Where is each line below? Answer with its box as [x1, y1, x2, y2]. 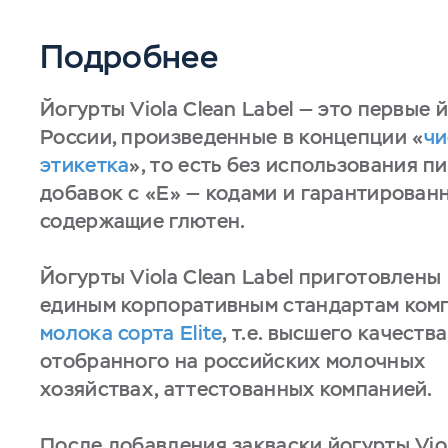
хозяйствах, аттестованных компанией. [40, 376, 433, 402]
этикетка [40, 152, 130, 178]
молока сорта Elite [40, 320, 223, 346]
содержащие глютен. [40, 208, 246, 234]
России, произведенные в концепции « [40, 124, 424, 150]
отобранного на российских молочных [40, 348, 426, 374]
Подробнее [40, 36, 218, 77]
